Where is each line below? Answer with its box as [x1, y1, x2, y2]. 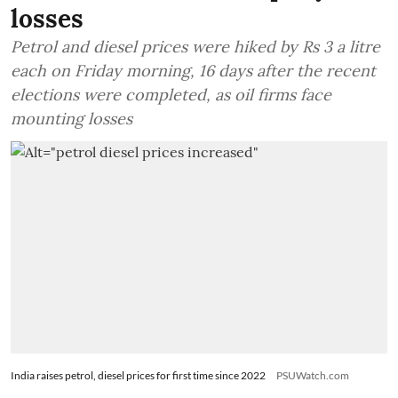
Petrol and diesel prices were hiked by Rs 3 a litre [11, 36, 380, 57]
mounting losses [11, 108, 132, 129]
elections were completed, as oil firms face [11, 84, 331, 105]
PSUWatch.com [276, 368, 349, 382]
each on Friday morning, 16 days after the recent [11, 60, 376, 81]
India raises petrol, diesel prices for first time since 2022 [11, 368, 266, 382]
